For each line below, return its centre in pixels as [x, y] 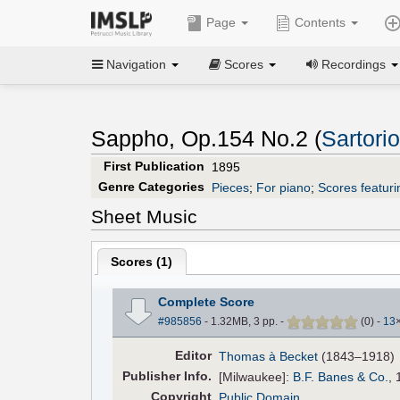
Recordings [354, 64]
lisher [163, 375]
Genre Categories [151, 186]
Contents [320, 22]
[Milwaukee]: [256, 376]
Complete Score [206, 301]
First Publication [154, 166]
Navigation [136, 64]
